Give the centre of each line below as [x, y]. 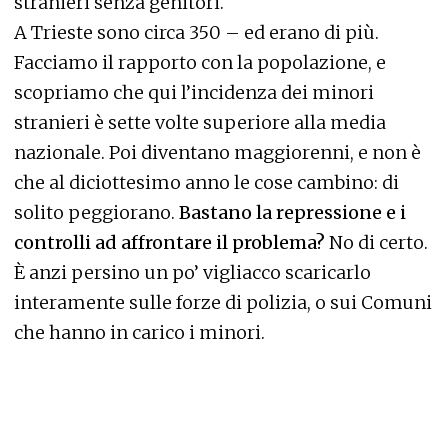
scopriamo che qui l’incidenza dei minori [194, 92]
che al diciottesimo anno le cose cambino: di [206, 182]
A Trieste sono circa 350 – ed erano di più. [196, 32]
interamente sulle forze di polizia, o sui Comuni [223, 302]
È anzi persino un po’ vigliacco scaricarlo [192, 272]
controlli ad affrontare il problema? [171, 242]
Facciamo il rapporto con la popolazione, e [200, 62]
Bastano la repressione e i [292, 212]
